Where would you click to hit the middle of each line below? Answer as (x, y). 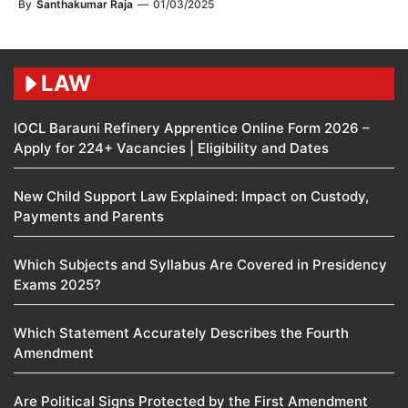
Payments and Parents (89, 216)
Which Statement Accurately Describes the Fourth (181, 332)
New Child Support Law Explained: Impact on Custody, (191, 196)
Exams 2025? (57, 284)
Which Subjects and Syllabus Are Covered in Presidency (200, 264)
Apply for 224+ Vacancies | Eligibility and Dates (171, 148)
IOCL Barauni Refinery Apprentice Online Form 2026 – (192, 127)
